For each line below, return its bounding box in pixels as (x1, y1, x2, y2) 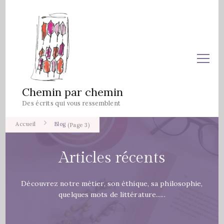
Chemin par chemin (22, 85, 123, 99)
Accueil (15, 120, 36, 127)
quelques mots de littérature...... (58, 190, 165, 199)
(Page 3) (65, 121, 90, 128)
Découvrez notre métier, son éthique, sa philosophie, (21, 179, 203, 188)
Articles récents (59, 148, 165, 167)
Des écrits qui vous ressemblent (22, 99, 121, 107)
